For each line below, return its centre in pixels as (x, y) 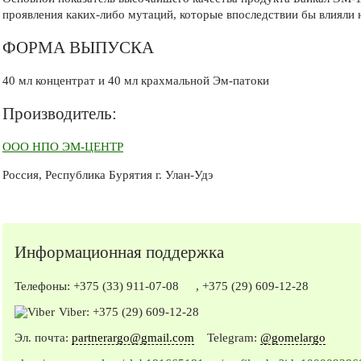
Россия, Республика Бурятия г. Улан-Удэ (108, 174)
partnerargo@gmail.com (133, 337)
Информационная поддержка (119, 252)
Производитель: (60, 113)
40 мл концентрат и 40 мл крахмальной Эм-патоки (136, 80)
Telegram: (227, 337)
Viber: (76, 311)
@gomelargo (293, 337)
